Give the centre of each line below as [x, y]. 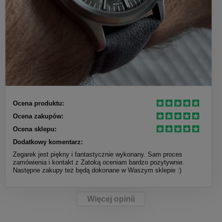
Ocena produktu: [38, 103]
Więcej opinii [111, 199]
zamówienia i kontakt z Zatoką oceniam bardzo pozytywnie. [99, 162]
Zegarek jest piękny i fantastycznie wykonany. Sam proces [98, 154]
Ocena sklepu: [35, 129]
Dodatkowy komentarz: [48, 142]
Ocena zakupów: [38, 116]
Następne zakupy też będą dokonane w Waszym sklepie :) [97, 170]
